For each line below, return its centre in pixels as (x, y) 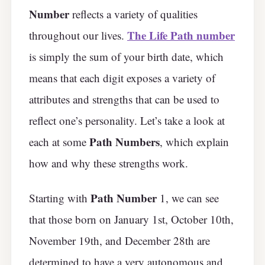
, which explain (194, 142)
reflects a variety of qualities (133, 14)
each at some (59, 142)
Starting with (60, 198)
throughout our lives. (78, 35)
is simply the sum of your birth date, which (126, 57)
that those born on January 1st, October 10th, (131, 219)
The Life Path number (181, 35)
